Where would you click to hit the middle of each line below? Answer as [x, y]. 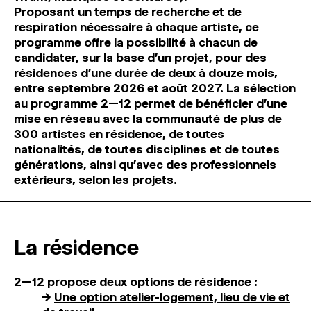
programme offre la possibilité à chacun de [136, 42]
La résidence [76, 247]
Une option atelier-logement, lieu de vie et [172, 297]
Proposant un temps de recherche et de [128, 12]
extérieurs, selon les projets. [95, 180]
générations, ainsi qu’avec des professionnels [145, 165]
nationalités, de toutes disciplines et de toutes [147, 149]
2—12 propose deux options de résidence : [136, 282]
